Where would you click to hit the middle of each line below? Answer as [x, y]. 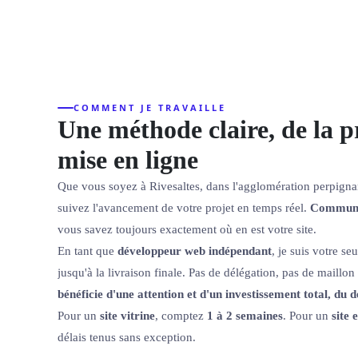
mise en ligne [128, 160]
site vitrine [127, 315]
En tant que [88, 251]
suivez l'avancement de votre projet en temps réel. [184, 207]
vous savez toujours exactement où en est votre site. [187, 229]
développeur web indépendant [195, 251]
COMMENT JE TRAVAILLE [150, 107]
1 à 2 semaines [245, 315]
